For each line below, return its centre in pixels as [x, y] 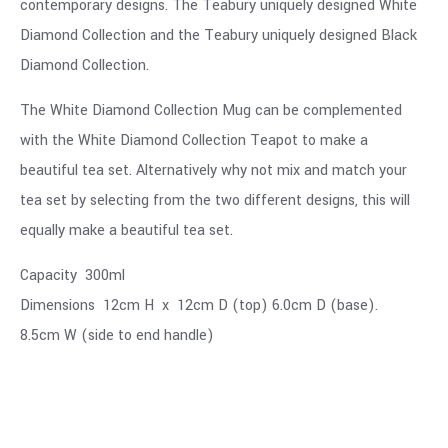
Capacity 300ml [72, 276]
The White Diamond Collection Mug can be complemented [211, 111]
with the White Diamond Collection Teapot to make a [194, 141]
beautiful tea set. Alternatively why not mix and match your [213, 171]
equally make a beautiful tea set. [126, 231]
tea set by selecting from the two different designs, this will [215, 201]
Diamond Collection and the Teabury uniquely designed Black [218, 36]
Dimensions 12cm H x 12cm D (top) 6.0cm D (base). [203, 306]
